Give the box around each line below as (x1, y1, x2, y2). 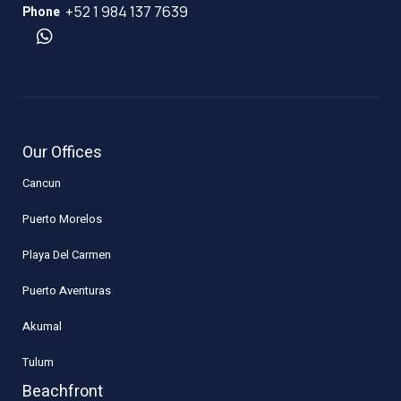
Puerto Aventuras (22, 281, 112, 299)
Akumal (22, 317, 63, 335)
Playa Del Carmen (22, 245, 112, 263)
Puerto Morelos (22, 209, 103, 227)
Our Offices (22, 140, 103, 165)
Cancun (22, 174, 62, 192)
